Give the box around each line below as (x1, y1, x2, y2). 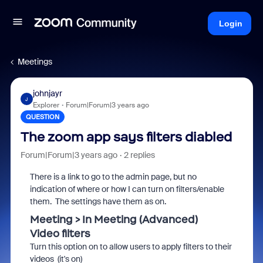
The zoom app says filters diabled (20, 129, 232, 145)
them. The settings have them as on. (29, 196, 168, 207)
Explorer (32, 100, 59, 110)
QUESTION (25, 113, 59, 121)
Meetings (18, 56, 52, 67)
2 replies (123, 150, 155, 160)
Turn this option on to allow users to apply (29, 241, 183, 252)
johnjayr (32, 88, 62, 99)
